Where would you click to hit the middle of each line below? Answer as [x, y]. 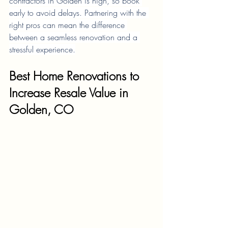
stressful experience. [42, 50]
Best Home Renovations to [76, 76]
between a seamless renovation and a [75, 37]
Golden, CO [41, 110]
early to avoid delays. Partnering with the [79, 13]
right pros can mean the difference [68, 25]
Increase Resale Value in [70, 93]
